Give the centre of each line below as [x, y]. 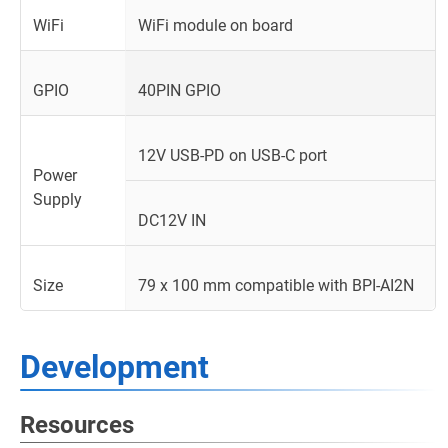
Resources [77, 424]
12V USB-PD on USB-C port [232, 155]
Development [114, 366]
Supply [57, 199]
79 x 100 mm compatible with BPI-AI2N [276, 285]
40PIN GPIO [179, 90]
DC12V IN [172, 220]
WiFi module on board [215, 25]
